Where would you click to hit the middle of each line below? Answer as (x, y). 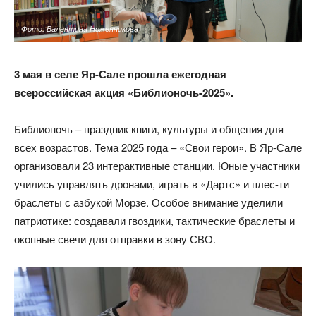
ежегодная (199, 74)
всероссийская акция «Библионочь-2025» (122, 92)
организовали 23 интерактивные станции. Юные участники (157, 165)
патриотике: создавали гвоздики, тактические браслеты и (154, 220)
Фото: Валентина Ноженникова (80, 28)
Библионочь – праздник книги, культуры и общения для (149, 128)
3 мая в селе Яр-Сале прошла (93, 74)
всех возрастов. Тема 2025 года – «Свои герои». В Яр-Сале (158, 147)
